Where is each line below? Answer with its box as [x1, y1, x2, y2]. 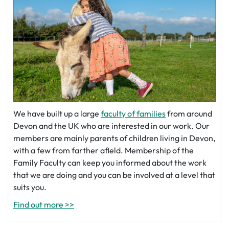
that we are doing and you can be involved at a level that [13, 169, 215, 180]
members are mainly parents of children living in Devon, [13, 132, 215, 143]
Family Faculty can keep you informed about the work [13, 157, 207, 168]
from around [166, 108, 212, 119]
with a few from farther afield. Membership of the [13, 145, 194, 155]
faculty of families [101, 108, 166, 119]
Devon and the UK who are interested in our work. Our [13, 120, 210, 131]
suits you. [13, 181, 47, 192]
